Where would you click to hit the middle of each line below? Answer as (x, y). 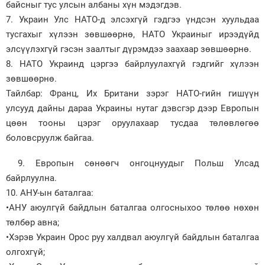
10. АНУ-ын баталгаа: (50, 193)
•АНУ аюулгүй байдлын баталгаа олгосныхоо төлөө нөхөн (132, 207)
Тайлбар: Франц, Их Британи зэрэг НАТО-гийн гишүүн (132, 93)
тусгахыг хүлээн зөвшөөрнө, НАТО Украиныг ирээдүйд (132, 34)
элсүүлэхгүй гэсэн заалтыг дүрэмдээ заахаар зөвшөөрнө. (129, 49)
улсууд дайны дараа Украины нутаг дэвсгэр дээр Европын (132, 108)
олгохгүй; (25, 252)
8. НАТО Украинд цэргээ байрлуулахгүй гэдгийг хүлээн (132, 64)
